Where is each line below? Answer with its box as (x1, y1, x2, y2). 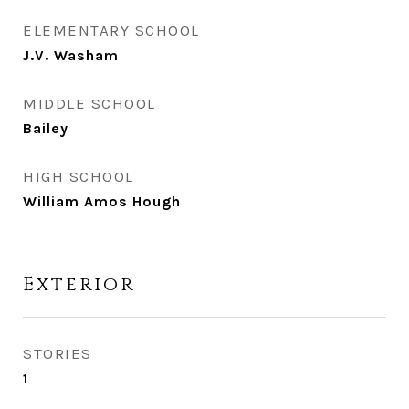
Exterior (23, 272, 135, 298)
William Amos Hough (23, 193, 181, 210)
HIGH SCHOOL (23, 167, 134, 185)
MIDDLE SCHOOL (23, 94, 156, 112)
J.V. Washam (23, 47, 119, 64)
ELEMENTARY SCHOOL (23, 21, 200, 39)
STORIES (23, 344, 92, 362)
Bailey (23, 120, 68, 137)
